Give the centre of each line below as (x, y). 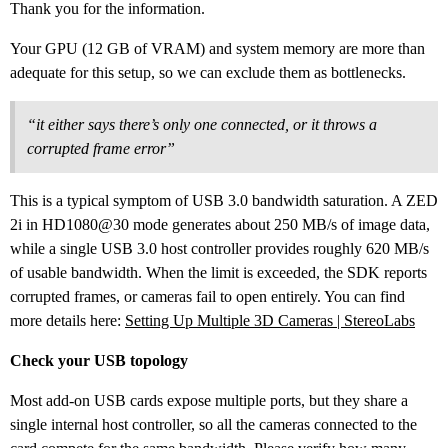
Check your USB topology (99, 361)
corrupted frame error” (101, 149)
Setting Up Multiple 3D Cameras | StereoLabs (270, 321)
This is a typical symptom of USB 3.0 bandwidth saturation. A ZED (224, 201)
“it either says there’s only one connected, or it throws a (202, 125)
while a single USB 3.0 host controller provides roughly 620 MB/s (219, 249)
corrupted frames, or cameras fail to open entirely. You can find (207, 297)
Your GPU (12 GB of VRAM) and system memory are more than (217, 49)
